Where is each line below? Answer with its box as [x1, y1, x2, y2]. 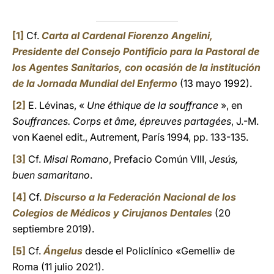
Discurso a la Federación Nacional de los [44, 191, 236, 203]
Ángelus [43, 245, 83, 257]
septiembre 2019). [12, 223, 94, 235]
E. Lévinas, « [26, 99, 87, 111]
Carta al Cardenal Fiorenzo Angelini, [42, 29, 213, 42]
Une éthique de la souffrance [87, 99, 218, 111]
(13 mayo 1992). [177, 77, 252, 89]
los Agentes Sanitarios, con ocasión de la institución [12, 61, 261, 73]
